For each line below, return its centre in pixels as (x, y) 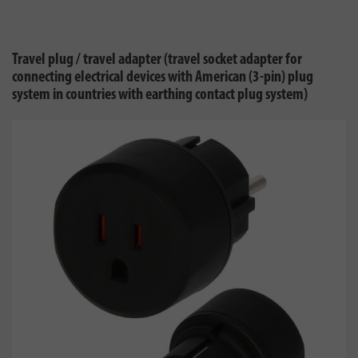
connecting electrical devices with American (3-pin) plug (163, 78)
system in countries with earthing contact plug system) (160, 95)
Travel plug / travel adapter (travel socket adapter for (157, 60)
